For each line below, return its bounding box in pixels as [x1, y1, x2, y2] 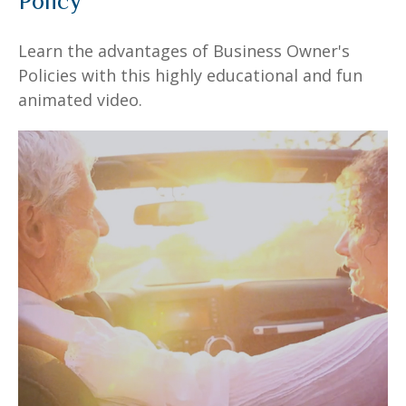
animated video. [18, 88, 142, 111]
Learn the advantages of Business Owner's [18, 39, 350, 62]
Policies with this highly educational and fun [18, 63, 362, 86]
